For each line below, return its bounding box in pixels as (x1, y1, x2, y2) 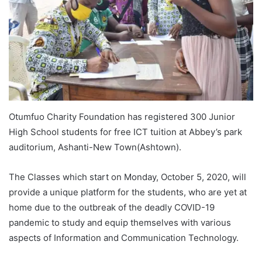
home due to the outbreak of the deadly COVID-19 (9, 201, 215, 213)
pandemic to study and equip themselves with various (9, 216, 231, 228)
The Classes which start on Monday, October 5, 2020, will (9, 171, 246, 182)
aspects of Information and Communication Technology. (9, 232, 239, 243)
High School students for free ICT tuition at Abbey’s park (9, 126, 242, 137)
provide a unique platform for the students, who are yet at (9, 186, 247, 198)
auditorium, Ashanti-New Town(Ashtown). (9, 141, 181, 153)
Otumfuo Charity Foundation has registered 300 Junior (9, 111, 235, 122)
